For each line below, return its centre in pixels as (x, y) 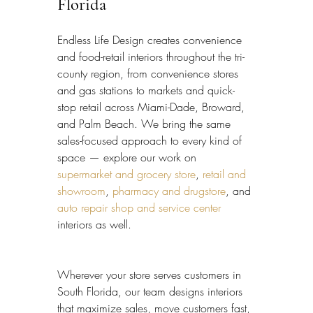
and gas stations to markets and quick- (146, 90)
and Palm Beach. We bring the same (146, 124)
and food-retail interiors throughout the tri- (151, 57)
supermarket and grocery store (126, 174)
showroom (81, 191)
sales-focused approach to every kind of (151, 141)
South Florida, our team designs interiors (152, 292)
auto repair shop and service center (139, 208)
